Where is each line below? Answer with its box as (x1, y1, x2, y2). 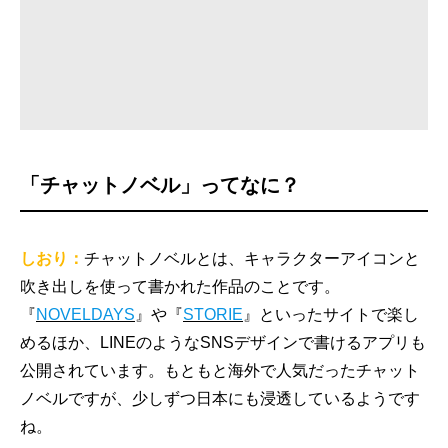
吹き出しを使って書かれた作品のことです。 (20, 278, 340, 296)
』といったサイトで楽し (243, 306, 419, 324)
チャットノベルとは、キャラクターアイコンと (84, 250, 420, 268)
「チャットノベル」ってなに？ (20, 174, 300, 197)
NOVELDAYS (36, 306, 135, 324)
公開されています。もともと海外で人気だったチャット (20, 362, 420, 380)
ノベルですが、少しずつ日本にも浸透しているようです (20, 390, 420, 408)
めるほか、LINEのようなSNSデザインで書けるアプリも (20, 334, 426, 352)
